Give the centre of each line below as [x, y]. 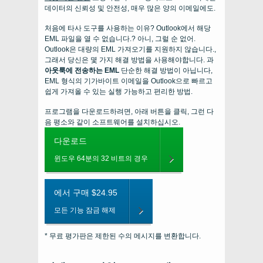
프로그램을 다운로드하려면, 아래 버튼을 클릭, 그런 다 [129, 112]
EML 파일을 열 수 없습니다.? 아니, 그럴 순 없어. [120, 39]
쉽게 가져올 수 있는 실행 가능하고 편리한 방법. [119, 92]
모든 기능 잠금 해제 [85, 210]
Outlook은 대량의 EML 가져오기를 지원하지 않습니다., [130, 50]
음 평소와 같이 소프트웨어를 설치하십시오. [112, 122]
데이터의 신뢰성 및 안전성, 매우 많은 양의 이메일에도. [130, 9]
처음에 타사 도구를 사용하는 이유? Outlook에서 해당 [128, 28]
